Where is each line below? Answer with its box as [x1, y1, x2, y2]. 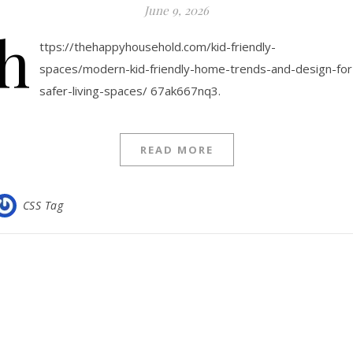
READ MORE [139, 143, 214, 157]
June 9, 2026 [144, 2, 209, 18]
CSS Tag [22, 198, 63, 213]
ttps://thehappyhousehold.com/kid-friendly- [39, 39, 276, 54]
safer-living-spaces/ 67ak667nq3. [39, 83, 221, 98]
